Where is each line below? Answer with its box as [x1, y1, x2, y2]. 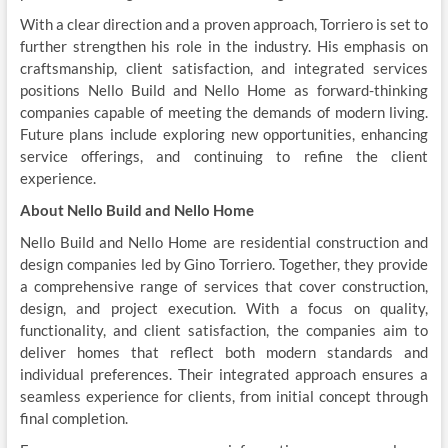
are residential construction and [207, 233, 429, 251]
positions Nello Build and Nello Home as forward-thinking [19, 81, 429, 99]
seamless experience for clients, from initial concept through [19, 387, 429, 405]
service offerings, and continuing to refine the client [19, 147, 429, 165]
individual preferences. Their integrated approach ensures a [19, 365, 429, 383]
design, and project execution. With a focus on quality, [19, 299, 429, 317]
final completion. [19, 409, 128, 427]
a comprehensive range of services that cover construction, [19, 277, 429, 295]
